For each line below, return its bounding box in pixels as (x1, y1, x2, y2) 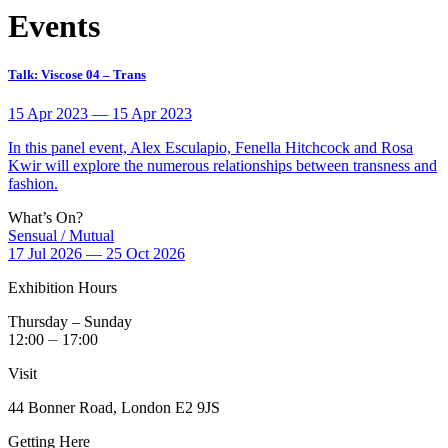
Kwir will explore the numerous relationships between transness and (8, 157, 437, 175)
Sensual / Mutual (8, 227, 114, 245)
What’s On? (8, 209, 83, 227)
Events (8, 8, 100, 44)
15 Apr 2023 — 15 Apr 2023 (8, 105, 192, 123)
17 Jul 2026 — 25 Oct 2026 (8, 245, 185, 263)
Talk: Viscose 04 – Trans (8, 67, 146, 83)
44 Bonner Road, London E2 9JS (8, 399, 220, 417)
